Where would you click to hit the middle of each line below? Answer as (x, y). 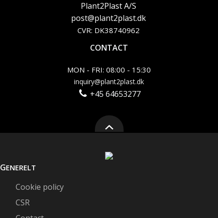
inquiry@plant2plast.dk (109, 82)
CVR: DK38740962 (109, 30)
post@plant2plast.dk (109, 18)
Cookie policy (40, 187)
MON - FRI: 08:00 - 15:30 (109, 70)
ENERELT (21, 167)
